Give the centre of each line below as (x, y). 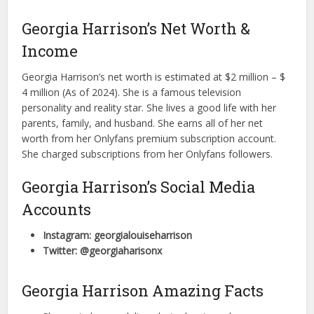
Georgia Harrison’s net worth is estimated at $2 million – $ (154, 77)
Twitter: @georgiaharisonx (103, 251)
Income (50, 51)
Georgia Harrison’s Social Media (139, 187)
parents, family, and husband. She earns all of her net (143, 123)
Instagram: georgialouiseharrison (118, 235)
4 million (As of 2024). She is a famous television (132, 93)
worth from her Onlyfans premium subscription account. (149, 139)
